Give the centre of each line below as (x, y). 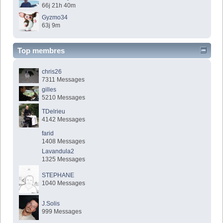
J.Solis (51, 204)
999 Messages (62, 212)
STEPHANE (58, 175)
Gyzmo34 (55, 17)
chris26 (52, 72)
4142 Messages (64, 120)
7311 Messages (63, 80)
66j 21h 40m (59, 5)
